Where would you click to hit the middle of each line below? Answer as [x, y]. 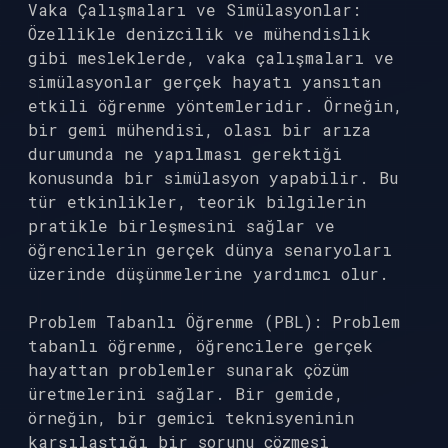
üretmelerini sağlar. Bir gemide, [186, 393]
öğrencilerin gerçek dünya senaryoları [210, 249]
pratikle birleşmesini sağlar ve [181, 225]
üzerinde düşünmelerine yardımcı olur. [208, 273]
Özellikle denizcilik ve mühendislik [199, 33]
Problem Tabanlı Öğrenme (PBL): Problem [214, 321]
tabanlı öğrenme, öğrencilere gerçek [200, 345]
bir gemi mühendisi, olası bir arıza [199, 129]
